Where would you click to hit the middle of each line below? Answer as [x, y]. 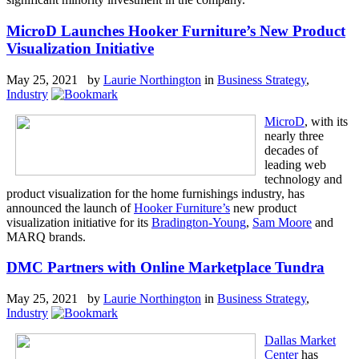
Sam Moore [282, 222]
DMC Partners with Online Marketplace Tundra [165, 268]
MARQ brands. [46, 236]
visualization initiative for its [79, 222]
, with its [326, 121]
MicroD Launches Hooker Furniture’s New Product [176, 30]
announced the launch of [70, 208]
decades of [291, 150]
